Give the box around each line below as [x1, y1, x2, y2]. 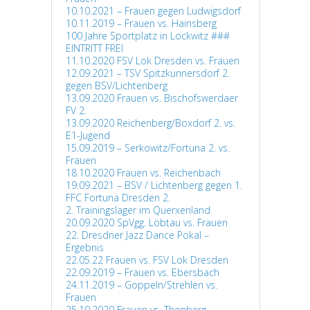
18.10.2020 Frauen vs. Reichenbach [66, 166, 221, 179]
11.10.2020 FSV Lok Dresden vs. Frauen [66, 54, 239, 67]
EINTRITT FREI [66, 42, 123, 55]
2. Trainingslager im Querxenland [66, 203, 210, 217]
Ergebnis [66, 241, 104, 254]
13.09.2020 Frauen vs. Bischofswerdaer [66, 91, 238, 104]
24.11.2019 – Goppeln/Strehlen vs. [66, 278, 217, 291]
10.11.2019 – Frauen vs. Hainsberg [66, 17, 217, 30]
